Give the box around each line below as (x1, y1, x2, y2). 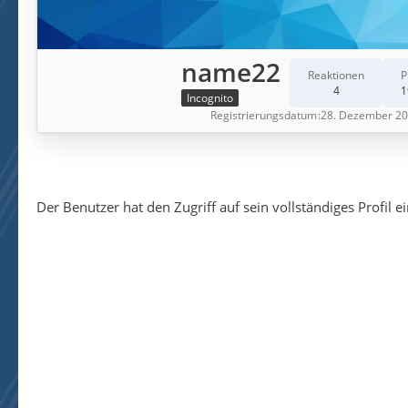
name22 (181, 54, 280, 89)
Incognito (187, 90, 233, 107)
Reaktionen (308, 67, 364, 83)
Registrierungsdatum (210, 107, 317, 123)
